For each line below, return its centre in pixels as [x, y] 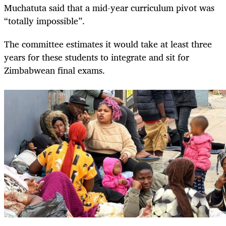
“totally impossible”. [44, 21]
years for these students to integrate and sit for [97, 57]
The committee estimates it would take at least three [108, 44]
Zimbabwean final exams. [54, 70]
